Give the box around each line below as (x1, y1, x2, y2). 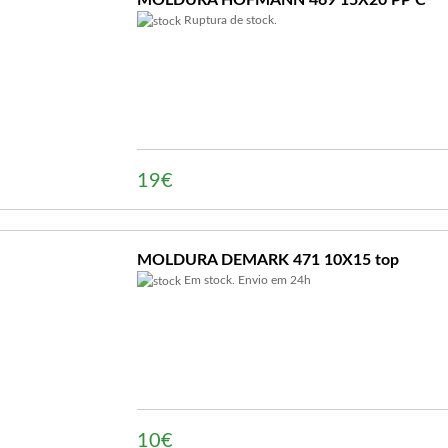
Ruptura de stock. (181, 14, 277, 26)
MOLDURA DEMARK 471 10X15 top (137, 252, 399, 268)
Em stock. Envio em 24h (181, 274, 311, 286)
